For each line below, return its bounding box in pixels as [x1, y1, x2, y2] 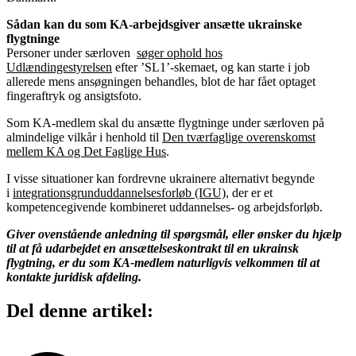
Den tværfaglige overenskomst [162, 130, 315, 145]
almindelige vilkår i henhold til [6, 130, 162, 145]
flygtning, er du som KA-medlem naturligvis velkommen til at [6, 256, 319, 270]
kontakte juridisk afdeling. [6, 270, 141, 284]
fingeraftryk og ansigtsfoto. [6, 89, 141, 103]
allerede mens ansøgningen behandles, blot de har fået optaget [6, 75, 315, 89]
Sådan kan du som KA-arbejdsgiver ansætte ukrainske [6, 17, 302, 32]
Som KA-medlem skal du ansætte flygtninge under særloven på [6, 116, 324, 130]
